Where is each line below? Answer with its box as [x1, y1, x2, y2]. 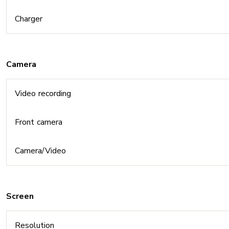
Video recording [15, 88, 71, 99]
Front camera [15, 117, 62, 128]
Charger [15, 13, 42, 25]
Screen [6, 191, 34, 202]
